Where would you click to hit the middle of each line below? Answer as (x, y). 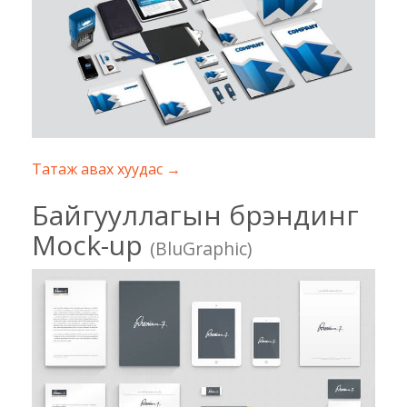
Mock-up (91, 245)
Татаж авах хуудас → (106, 169)
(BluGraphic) (201, 249)
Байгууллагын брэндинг (195, 215)
